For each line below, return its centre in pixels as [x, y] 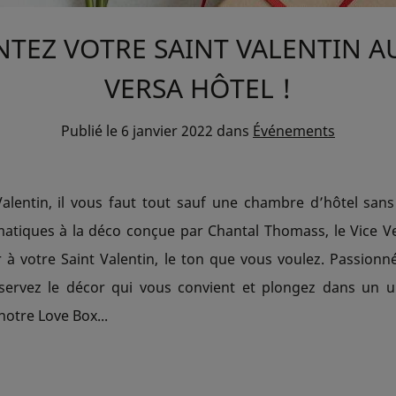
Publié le [95, 130]
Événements [294, 130]
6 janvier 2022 [167, 130]
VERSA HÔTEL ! [198, 88]
